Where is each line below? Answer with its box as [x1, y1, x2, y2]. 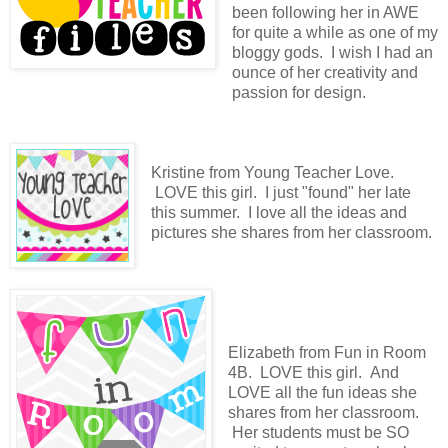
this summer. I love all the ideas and [150, 203, 407, 221]
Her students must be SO [227, 423, 409, 441]
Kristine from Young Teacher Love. [150, 163, 394, 181]
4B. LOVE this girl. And [227, 363, 399, 381]
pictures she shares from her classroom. [150, 223, 432, 241]
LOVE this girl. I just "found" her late [150, 183, 411, 201]
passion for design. [231, 83, 366, 101]
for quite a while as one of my [231, 23, 438, 41]
